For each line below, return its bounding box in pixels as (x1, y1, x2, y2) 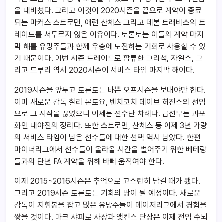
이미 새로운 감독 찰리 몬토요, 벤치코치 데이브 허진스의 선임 (14, 97, 206, 107)
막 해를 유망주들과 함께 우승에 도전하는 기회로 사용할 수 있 (14, 42, 206, 52)
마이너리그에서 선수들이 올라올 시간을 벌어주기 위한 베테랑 (14, 145, 207, 155)
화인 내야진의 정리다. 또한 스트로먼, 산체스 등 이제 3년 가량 (14, 121, 207, 131)
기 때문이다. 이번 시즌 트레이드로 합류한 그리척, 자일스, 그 (14, 54, 203, 63)
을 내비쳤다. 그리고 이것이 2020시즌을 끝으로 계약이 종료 (14, 6, 202, 16)
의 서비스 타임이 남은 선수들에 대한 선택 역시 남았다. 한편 (14, 133, 201, 143)
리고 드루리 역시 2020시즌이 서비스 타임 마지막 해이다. (14, 65, 195, 75)
